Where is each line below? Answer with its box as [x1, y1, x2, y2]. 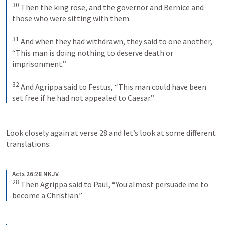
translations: [6, 138, 51, 149]
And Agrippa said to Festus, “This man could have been [21, 81, 206, 92]
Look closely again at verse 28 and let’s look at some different [6, 127, 216, 138]
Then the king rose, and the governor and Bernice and [21, 2, 204, 13]
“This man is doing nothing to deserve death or [12, 47, 173, 58]
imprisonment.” [12, 58, 68, 69]
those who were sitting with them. [12, 13, 132, 24]
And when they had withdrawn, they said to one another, [21, 36, 212, 47]
